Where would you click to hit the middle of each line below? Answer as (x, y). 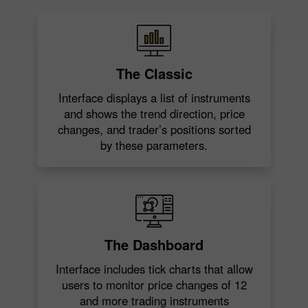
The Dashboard (154, 245)
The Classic (154, 74)
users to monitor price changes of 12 (154, 285)
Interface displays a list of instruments (154, 98)
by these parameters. (154, 145)
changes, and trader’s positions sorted (154, 130)
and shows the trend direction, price (154, 114)
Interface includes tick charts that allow (154, 269)
